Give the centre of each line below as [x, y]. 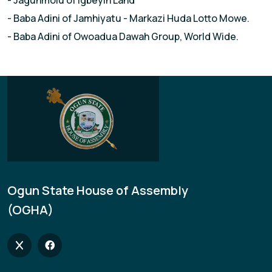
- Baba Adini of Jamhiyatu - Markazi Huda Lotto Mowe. [128, 19]
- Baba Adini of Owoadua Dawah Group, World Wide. [123, 37]
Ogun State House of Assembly [98, 190]
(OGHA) [30, 209]
